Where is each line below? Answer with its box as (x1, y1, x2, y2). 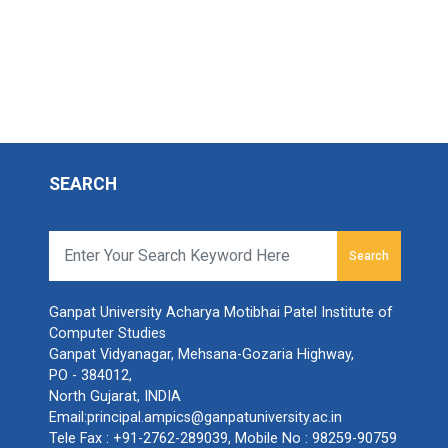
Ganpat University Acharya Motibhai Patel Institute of (48, 303, 393, 321)
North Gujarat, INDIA (48, 387, 181, 405)
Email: (48, 408, 87, 426)
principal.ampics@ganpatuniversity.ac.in (86, 408, 342, 426)
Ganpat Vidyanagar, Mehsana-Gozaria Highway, (48, 345, 354, 363)
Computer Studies (48, 324, 166, 342)
